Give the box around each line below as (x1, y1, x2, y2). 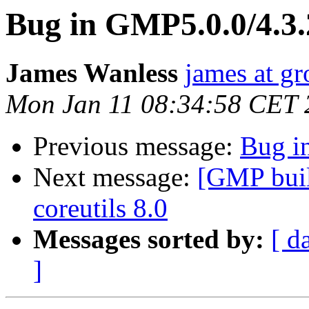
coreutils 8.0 (33, 193, 168, 223)
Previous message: (33, 131, 240, 161)
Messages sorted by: (33, 224, 264, 255)
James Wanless (6, 58, 178, 88)
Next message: (33, 162, 197, 192)
